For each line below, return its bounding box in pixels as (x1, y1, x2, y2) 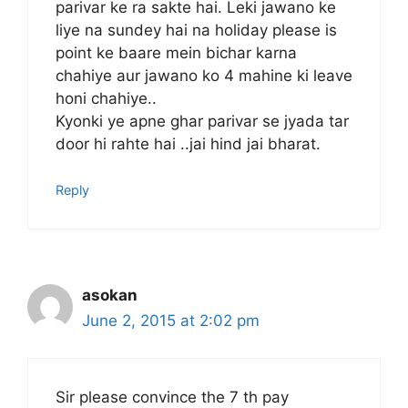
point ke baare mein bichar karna (56, 43, 297, 62)
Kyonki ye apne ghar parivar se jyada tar (56, 111, 349, 130)
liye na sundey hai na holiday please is (56, 20, 337, 39)
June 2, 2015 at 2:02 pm (82, 311, 260, 331)
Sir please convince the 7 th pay (56, 387, 289, 406)
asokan (82, 286, 138, 305)
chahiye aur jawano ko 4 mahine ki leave (56, 66, 352, 85)
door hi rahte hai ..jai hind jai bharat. (56, 134, 321, 153)
